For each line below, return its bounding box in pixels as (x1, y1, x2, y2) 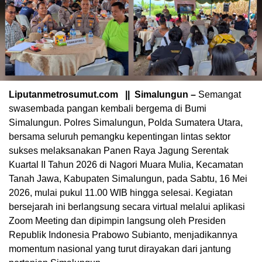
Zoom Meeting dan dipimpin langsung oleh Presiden (9, 216, 226, 226)
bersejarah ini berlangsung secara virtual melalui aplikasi (9, 202, 245, 212)
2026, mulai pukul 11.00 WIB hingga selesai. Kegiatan (9, 188, 233, 198)
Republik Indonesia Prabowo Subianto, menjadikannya (9, 230, 237, 240)
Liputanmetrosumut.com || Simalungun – (9, 89, 198, 100)
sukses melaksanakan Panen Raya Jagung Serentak (9, 146, 229, 156)
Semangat (198, 89, 241, 100)
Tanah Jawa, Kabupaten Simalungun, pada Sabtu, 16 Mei (9, 174, 247, 184)
